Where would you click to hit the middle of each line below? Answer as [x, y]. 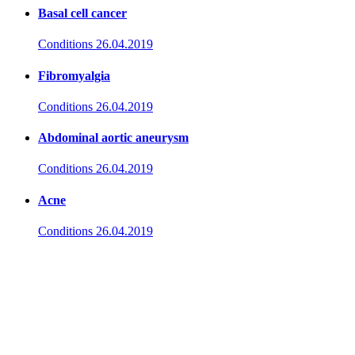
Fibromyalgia [74, 75]
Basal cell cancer [82, 13]
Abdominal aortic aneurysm [113, 138]
